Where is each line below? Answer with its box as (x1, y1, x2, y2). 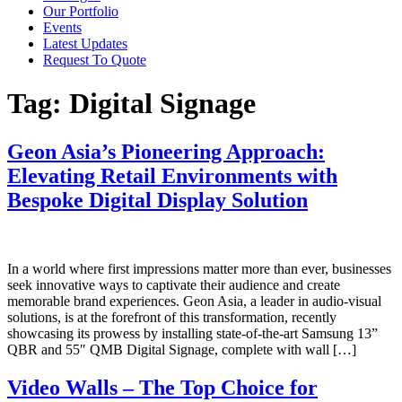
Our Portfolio (43, 4, 118, 19)
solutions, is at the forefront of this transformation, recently (7, 309, 336, 325)
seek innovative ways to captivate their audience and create (7, 276, 340, 293)
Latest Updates (43, 36, 127, 51)
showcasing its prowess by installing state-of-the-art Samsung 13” (7, 325, 378, 341)
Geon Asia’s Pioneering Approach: (7, 139, 325, 163)
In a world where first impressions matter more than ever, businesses (7, 260, 391, 276)
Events (43, 20, 82, 35)
